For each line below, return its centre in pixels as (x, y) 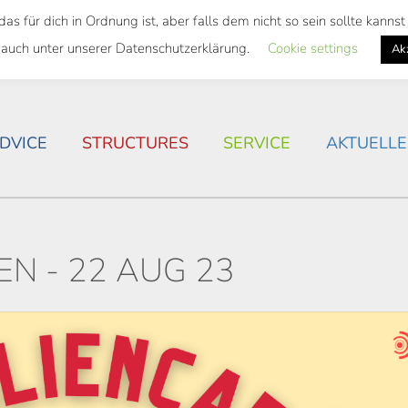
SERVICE (257, 143)
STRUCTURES (135, 143)
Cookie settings (312, 48)
